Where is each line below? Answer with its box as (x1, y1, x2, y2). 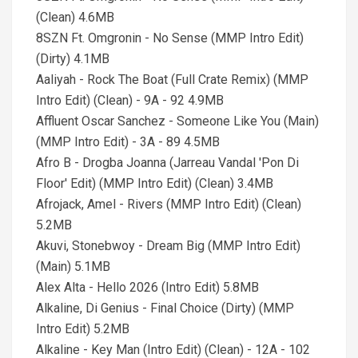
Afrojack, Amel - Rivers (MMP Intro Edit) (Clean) (36, 197, 301, 212)
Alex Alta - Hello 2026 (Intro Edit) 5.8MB (36, 280, 259, 295)
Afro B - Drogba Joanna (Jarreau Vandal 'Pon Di (36, 155, 299, 170)
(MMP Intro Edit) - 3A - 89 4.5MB (36, 134, 220, 149)
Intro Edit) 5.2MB (36, 321, 129, 336)
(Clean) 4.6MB (36, 10, 114, 25)
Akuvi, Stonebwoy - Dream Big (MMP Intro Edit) (36, 238, 300, 253)
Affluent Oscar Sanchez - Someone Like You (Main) (36, 113, 319, 129)
